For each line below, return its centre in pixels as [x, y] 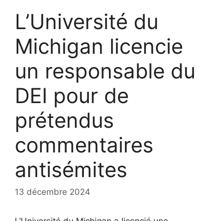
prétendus [64, 120]
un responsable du [105, 71]
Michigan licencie [99, 46]
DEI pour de [72, 95]
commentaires [84, 145]
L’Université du [87, 21]
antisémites [71, 169]
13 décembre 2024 [53, 192]
